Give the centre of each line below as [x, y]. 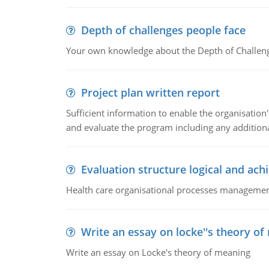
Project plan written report [150, 92]
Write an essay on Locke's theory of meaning [158, 252]
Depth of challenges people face [163, 30]
